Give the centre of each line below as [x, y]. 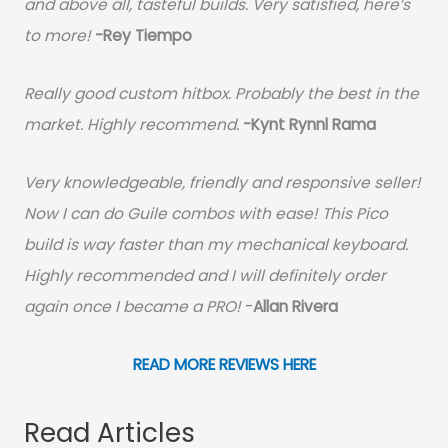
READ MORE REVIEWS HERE [224, 364]
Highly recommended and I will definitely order [204, 275]
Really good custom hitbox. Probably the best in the [221, 93]
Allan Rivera [295, 306]
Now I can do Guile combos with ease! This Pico [205, 213]
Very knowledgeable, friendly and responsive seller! [222, 182]
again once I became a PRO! [132, 306]
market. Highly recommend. [131, 124]
